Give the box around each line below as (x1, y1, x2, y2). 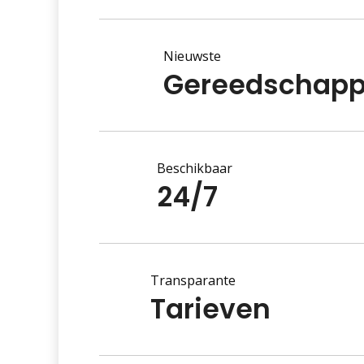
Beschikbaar (157, 159, 232, 178)
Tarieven (150, 290, 271, 329)
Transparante (150, 271, 236, 290)
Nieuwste (163, 47, 221, 66)
